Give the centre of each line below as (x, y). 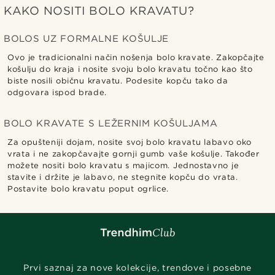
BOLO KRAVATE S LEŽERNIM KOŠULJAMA (111, 123)
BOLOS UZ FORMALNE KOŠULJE (86, 38)
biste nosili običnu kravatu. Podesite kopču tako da (118, 80)
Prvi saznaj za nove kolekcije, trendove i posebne (137, 267)
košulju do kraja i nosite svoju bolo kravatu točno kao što (130, 69)
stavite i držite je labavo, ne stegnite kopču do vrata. (123, 177)
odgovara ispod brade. (57, 92)
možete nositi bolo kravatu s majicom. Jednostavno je (123, 165)
